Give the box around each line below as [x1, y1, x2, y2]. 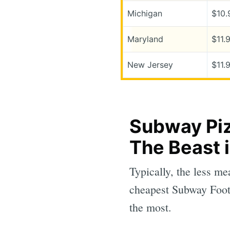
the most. [129, 199, 171, 215]
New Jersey [127, 59, 173, 70]
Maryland [127, 33, 163, 44]
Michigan [127, 8, 162, 18]
